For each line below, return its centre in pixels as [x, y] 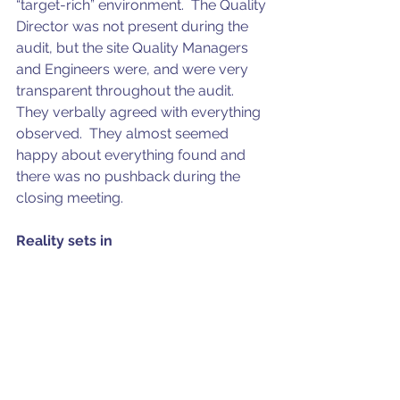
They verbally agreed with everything [140, 112]
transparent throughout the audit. [127, 91]
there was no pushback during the [130, 177]
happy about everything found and [133, 155]
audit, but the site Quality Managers [134, 48]
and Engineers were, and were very [134, 70]
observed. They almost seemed [124, 134]
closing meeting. [70, 198]
